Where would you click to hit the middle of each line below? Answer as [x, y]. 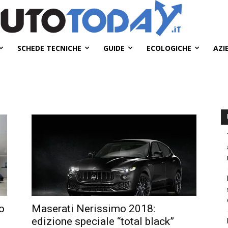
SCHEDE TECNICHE [49, 48]
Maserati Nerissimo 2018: [93, 208]
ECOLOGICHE [169, 48]
